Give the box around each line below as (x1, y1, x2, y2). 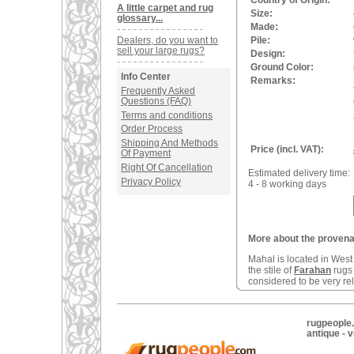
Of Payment (121, 148, 171, 160)
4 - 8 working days (248, 179, 326, 190)
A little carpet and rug (117, 2, 213, 13)
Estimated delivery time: (248, 168, 350, 179)
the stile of (248, 265, 294, 276)
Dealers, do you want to (117, 35, 218, 46)
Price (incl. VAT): (250, 144, 324, 155)
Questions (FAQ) (121, 95, 191, 107)
